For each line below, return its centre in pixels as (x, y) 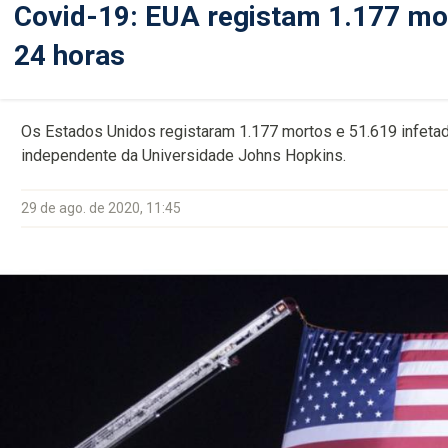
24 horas (69, 55)
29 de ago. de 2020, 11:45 (101, 208)
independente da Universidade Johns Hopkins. (183, 155)
